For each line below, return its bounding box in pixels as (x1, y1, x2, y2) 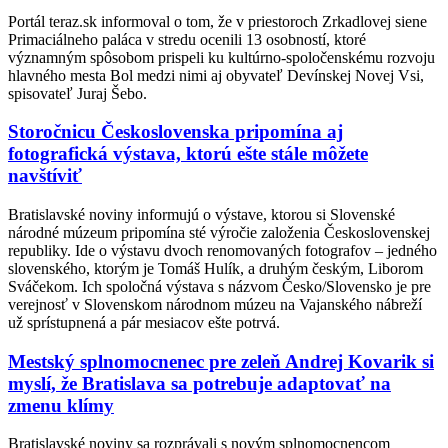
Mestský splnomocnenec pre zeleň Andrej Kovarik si (8, 350, 434, 372)
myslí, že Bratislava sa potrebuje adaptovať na (8, 372, 391, 394)
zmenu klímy (8, 394, 114, 416)
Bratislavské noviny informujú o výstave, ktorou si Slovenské (8, 205, 395, 223)
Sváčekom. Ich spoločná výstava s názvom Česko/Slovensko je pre (8, 277, 431, 295)
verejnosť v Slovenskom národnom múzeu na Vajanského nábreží (8, 295, 422, 313)
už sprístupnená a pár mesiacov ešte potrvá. (8, 313, 280, 331)
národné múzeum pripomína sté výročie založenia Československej (8, 223, 430, 241)
